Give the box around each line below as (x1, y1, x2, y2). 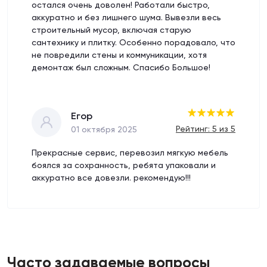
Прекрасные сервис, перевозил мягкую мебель (32, 148, 228, 157)
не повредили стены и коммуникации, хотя (32, 50, 207, 60)
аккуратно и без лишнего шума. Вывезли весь (32, 13, 221, 22)
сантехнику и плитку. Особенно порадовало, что (32, 38, 235, 47)
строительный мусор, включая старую (32, 25, 191, 35)
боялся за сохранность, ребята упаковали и (32, 160, 216, 170)
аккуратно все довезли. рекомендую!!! (32, 173, 191, 182)
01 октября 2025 (71, 124, 137, 134)
